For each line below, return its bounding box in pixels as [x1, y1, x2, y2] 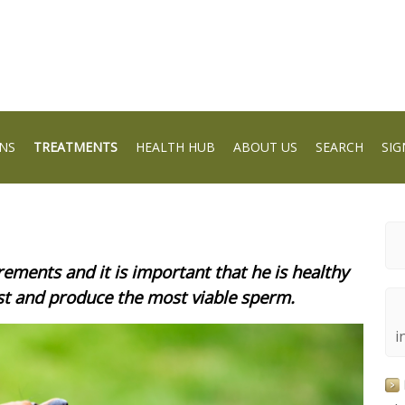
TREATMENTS [33, 138, 118, 155]
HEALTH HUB [136, 138, 215, 155]
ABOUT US [233, 138, 297, 155]
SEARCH [316, 138, 363, 155]
